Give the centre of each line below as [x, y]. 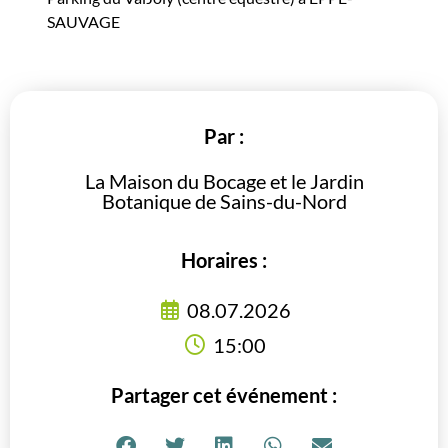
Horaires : [224, 260]
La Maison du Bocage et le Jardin [224, 180]
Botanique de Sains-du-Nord [224, 200]
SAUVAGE [83, 21]
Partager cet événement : [224, 395]
